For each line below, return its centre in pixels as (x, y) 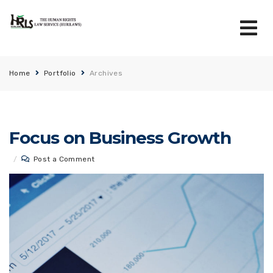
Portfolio (60, 73)
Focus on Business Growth (120, 138)
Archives (106, 73)
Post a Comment (64, 159)
